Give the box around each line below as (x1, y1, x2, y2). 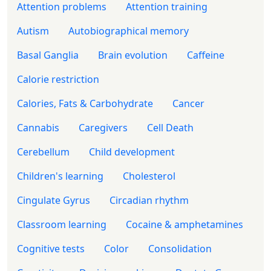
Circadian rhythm (109, 193, 189, 207)
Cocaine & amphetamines (126, 217, 243, 231)
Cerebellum (17, 145, 70, 158)
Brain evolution (98, 48, 168, 62)
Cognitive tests (17, 241, 85, 255)
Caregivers (79, 120, 128, 134)
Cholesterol (123, 169, 175, 183)
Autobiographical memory (68, 24, 189, 38)
